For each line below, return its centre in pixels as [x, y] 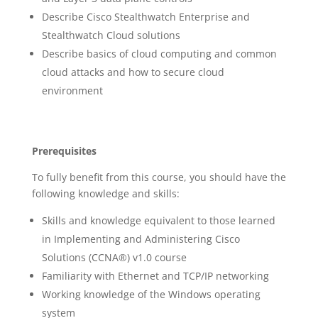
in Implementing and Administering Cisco [141, 239]
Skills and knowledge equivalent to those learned [158, 220]
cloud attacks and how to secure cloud [133, 72]
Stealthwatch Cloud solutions [111, 35]
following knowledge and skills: [105, 193]
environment [72, 91]
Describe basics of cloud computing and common [159, 54]
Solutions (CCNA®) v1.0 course [114, 257]
